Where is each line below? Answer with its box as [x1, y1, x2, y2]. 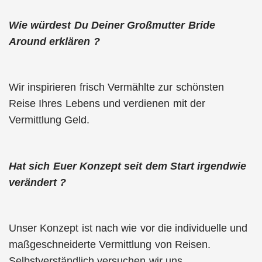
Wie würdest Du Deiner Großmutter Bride [9, 19, 215, 31]
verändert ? [9, 176, 67, 188]
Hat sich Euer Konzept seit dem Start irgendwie [9, 160, 247, 172]
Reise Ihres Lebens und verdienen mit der [9, 98, 205, 109]
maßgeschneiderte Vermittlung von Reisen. [9, 239, 211, 250]
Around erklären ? [9, 35, 100, 47]
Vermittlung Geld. [9, 114, 90, 126]
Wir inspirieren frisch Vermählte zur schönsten [9, 81, 224, 93]
